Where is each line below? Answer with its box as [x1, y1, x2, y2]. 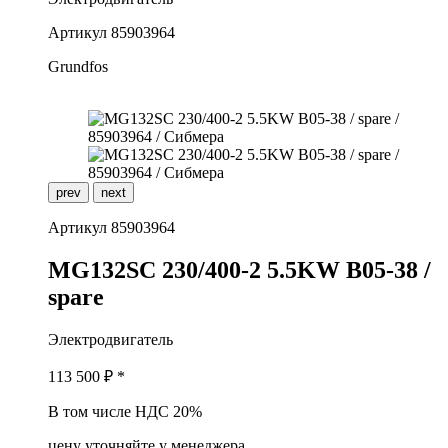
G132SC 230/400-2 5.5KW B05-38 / [71, 256, 431, 283]
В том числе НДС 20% [48, 402, 202, 420]
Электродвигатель [48, 330, 173, 348]
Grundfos [48, 57, 108, 75]
